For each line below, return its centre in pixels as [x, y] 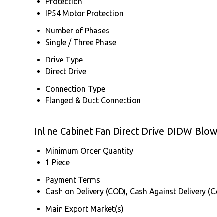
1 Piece [58, 162]
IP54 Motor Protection [85, 13]
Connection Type [75, 88]
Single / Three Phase [81, 42]
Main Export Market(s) [85, 209]
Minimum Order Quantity [89, 150]
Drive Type [64, 59]
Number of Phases [77, 30]
